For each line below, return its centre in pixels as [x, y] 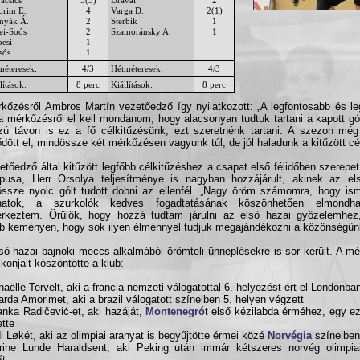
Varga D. [127, 10]
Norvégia [290, 335]
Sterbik [124, 20]
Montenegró [175, 311]
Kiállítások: [132, 84]
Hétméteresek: [137, 68]
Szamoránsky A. [141, 31]
